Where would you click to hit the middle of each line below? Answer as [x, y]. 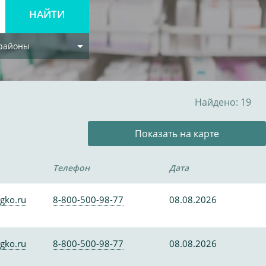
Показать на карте [177, 134]
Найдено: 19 [223, 102]
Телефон [71, 168]
